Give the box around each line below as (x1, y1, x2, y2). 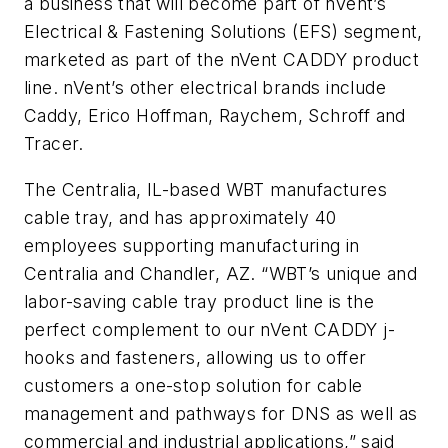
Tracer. (24, 133, 84, 155)
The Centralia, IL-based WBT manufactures (24, 178, 387, 200)
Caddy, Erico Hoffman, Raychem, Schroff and (24, 105, 406, 127)
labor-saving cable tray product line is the (24, 290, 375, 312)
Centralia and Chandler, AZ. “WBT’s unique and (24, 262, 417, 284)
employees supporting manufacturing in (24, 234, 360, 256)
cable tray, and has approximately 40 (24, 206, 337, 228)
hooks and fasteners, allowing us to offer (24, 346, 367, 368)
